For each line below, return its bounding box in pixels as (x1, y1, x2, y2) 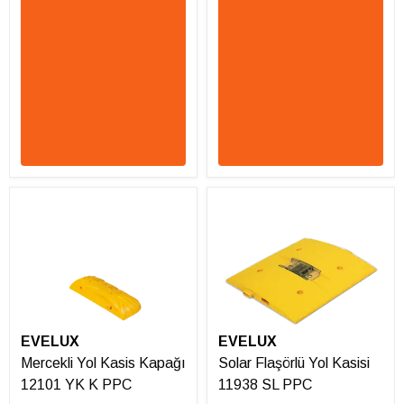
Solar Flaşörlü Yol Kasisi (218, 355, 370, 372)
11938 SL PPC (218, 377, 312, 393)
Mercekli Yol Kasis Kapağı (21, 355, 186, 372)
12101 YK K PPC (21, 377, 132, 393)
